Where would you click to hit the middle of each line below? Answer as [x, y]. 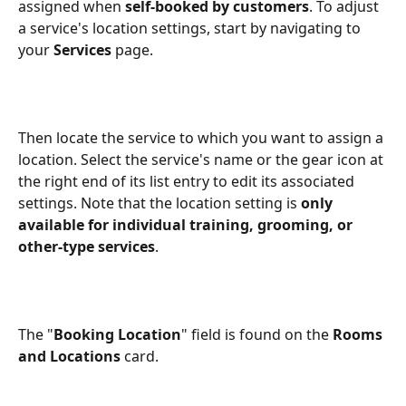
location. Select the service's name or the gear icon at [203, 160]
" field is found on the [257, 334]
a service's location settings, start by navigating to [191, 29]
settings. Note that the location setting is [159, 203]
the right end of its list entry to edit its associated [188, 182]
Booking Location [117, 334]
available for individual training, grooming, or [187, 225]
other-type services [87, 247]
